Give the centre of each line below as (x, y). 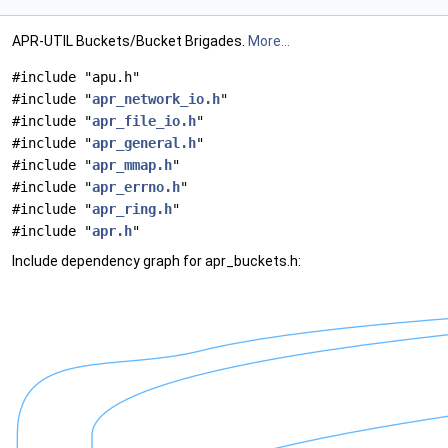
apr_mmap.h (132, 165)
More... (269, 41)
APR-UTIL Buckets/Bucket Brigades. (130, 41)
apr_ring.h (132, 209)
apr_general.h (144, 143)
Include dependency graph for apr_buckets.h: (156, 261)
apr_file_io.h (144, 121)
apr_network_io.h (156, 99)
